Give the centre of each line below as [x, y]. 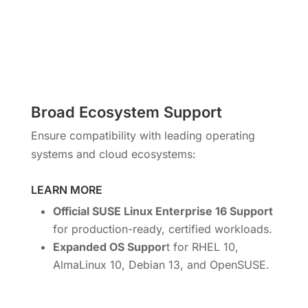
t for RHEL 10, [202, 246]
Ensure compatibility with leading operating [143, 135]
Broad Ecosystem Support [126, 112]
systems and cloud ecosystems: [113, 154]
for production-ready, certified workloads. [162, 229]
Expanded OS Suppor [109, 246]
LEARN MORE [66, 189]
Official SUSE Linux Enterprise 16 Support [163, 211]
